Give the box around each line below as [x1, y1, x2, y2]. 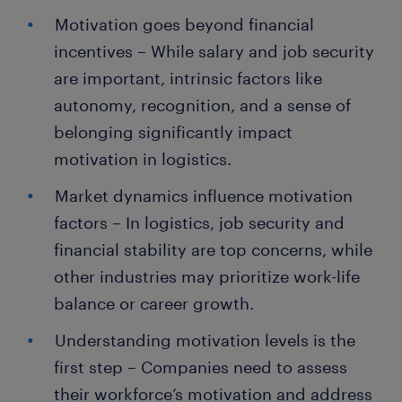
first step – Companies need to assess [54, 356, 347, 377]
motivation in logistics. [54, 148, 232, 169]
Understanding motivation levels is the [55, 329, 355, 350]
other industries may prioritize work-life [54, 266, 360, 286]
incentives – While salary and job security [54, 40, 374, 61]
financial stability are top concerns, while [54, 239, 372, 259]
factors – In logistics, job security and [54, 212, 345, 232]
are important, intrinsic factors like [54, 67, 322, 88]
